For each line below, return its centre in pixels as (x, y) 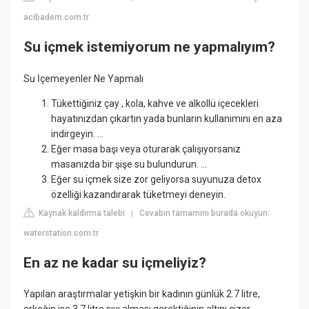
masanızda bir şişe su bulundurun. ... (129, 164)
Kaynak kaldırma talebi (81, 213)
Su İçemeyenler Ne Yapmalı (84, 78)
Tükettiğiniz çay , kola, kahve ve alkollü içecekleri (155, 103)
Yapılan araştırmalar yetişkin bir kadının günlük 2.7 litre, (142, 294)
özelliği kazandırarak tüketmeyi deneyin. (139, 194)
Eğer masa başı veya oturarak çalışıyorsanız (146, 149)
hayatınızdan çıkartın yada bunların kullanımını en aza (167, 118)
